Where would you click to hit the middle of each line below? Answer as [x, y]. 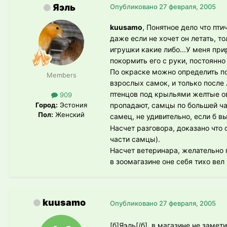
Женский [69, 114]
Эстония [72, 105]
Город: [47, 105]
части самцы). [135, 139]
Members [61, 75]
